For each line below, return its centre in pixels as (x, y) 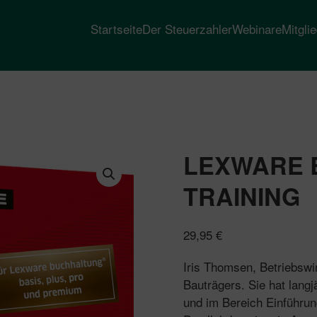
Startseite (116, 28)
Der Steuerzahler (187, 28)
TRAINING (242, 196)
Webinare (257, 28)
